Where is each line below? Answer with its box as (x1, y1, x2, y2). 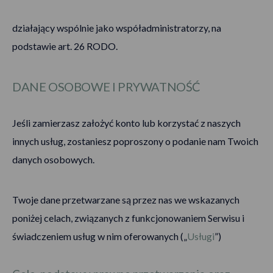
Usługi (187, 230, 214, 242)
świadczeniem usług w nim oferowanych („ (12, 230, 187, 242)
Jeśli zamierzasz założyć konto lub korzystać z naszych (12, 117, 241, 129)
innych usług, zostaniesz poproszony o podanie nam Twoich (12, 135, 258, 147)
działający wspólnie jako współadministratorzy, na (12, 22, 221, 34)
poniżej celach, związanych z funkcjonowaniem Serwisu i (12, 212, 244, 224)
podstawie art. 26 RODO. (12, 40, 118, 52)
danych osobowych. (12, 154, 94, 165)
